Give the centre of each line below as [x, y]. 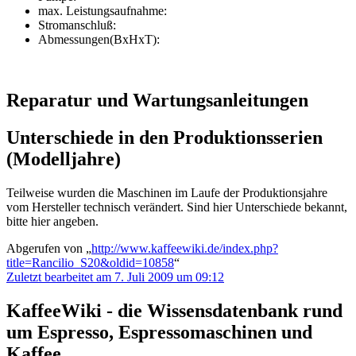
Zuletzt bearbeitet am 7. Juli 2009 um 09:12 [115, 277]
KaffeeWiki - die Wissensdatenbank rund [174, 310]
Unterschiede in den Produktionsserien [164, 137]
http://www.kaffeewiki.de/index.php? [185, 248]
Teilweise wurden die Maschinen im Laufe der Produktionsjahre [167, 192]
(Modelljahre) [64, 159]
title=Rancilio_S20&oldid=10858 [90, 262]
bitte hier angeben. [52, 221]
